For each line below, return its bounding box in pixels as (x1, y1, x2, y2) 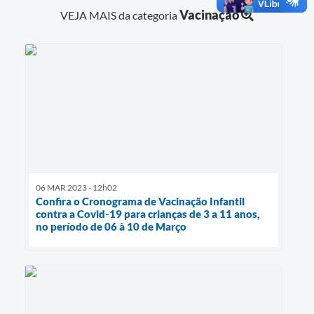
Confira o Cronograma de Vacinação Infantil (36, 194, 245, 207)
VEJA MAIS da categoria (60, 8, 179, 22)
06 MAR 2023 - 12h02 (36, 182, 117, 193)
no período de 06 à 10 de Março (36, 219, 186, 233)
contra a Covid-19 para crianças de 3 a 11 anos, (36, 207, 260, 220)
